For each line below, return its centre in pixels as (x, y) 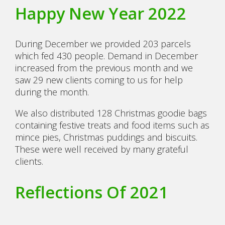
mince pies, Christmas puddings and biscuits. (106, 137)
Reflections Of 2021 (112, 192)
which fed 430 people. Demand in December (106, 55)
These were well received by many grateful (102, 149)
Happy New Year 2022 (101, 13)
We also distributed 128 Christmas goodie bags (111, 113)
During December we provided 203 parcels (103, 43)
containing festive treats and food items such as (112, 125)
